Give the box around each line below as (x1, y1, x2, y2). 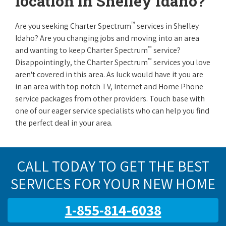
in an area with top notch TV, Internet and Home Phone (15, 81, 203, 92)
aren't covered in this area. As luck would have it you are (15, 69, 203, 80)
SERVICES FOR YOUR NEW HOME (11, 174, 215, 194)
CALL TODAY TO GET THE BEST (17, 156, 209, 176)
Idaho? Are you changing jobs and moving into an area (15, 33, 199, 43)
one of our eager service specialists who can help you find (15, 105, 209, 116)
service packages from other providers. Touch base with (15, 93, 205, 104)
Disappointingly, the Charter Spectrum (15, 57, 148, 68)
